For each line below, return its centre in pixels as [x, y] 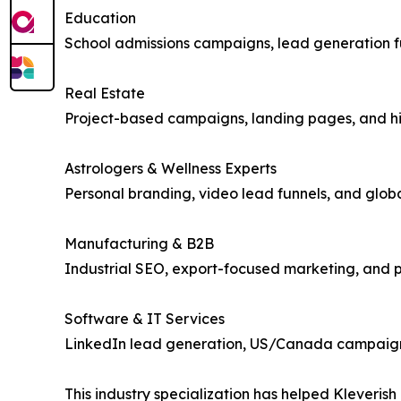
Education [100, 18]
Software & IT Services [145, 319]
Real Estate [105, 93]
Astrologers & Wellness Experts [171, 168]
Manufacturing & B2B [139, 243]
